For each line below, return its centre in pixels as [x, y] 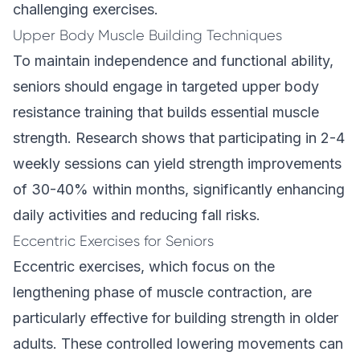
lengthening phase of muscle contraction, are [162, 292]
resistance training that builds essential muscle [166, 112]
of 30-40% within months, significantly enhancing [179, 189]
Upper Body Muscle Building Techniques [147, 35]
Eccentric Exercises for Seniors [113, 241]
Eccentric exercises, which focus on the [144, 266]
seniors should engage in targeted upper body [166, 86]
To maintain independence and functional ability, [173, 61]
